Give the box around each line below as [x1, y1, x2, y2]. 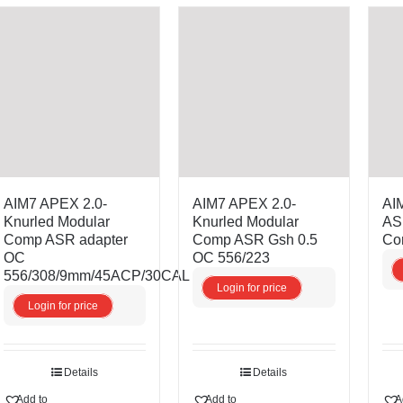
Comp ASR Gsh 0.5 [193, 231, 318, 247]
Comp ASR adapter [4, 231, 129, 247]
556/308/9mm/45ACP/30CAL [4, 267, 191, 283]
